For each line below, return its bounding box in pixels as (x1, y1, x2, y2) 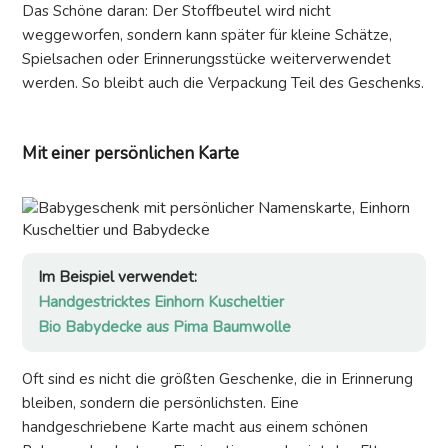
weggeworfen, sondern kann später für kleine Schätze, (22, 25, 392, 46)
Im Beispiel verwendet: (38, 267, 197, 288)
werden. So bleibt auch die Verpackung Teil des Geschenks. (22, 73, 424, 94)
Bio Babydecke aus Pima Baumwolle (38, 317, 291, 338)
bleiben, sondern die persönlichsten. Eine (22, 393, 299, 414)
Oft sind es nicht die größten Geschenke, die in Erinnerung (22, 369, 413, 390)
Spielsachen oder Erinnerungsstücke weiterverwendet (22, 49, 391, 70)
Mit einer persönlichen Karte (22, 142, 239, 166)
